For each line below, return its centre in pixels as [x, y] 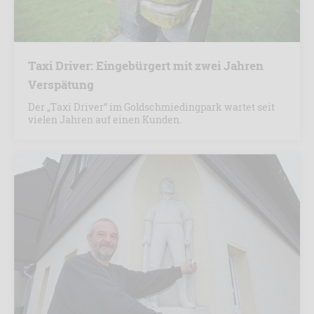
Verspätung [61, 85]
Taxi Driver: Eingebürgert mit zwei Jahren [146, 66]
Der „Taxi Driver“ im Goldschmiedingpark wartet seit [151, 107]
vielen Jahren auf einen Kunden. [105, 120]
